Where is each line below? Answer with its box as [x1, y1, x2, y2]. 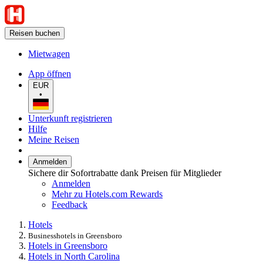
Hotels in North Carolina [28, 251, 120, 261]
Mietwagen [28, 49, 70, 59]
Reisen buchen [9, 29, 60, 38]
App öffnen [28, 69, 71, 79]
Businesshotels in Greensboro [28, 231, 122, 240]
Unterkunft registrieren [28, 113, 112, 123]
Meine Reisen [28, 134, 79, 144]
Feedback [52, 199, 87, 210]
